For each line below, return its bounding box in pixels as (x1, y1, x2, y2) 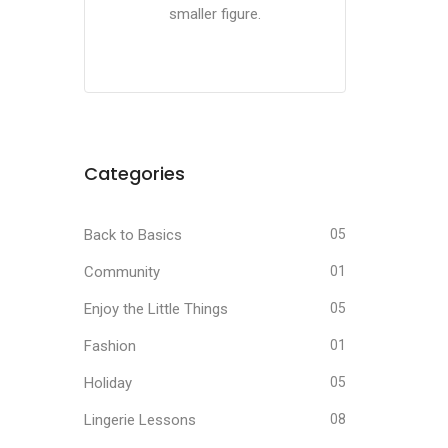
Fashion (83, 337, 136, 355)
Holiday (83, 374, 132, 392)
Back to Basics (83, 226, 182, 244)
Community (83, 263, 160, 281)
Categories (83, 161, 185, 186)
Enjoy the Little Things (83, 300, 228, 318)
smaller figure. (168, 5, 261, 23)
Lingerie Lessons (83, 411, 196, 429)
